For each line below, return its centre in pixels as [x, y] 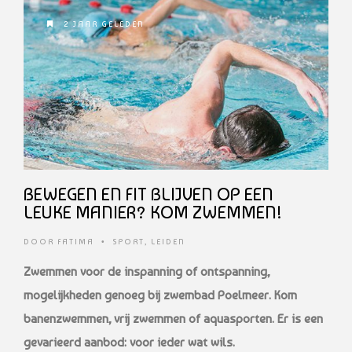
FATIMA [76, 242]
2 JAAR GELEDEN [103, 24]
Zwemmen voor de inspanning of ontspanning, [147, 272]
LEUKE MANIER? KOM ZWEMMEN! [153, 213]
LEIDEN [168, 242]
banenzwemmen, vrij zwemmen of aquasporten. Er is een [173, 319]
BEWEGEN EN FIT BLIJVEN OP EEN [148, 194]
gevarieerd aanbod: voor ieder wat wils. [129, 343]
